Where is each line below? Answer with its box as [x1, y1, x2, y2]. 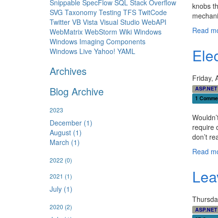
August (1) [50, 127, 82, 138]
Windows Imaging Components [50, 36, 145, 47]
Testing [99, 7, 121, 18]
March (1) [50, 137, 80, 147]
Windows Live [50, 46, 92, 56]
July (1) [50, 184, 73, 194]
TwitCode [138, 7, 167, 18]
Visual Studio [100, 17, 140, 27]
